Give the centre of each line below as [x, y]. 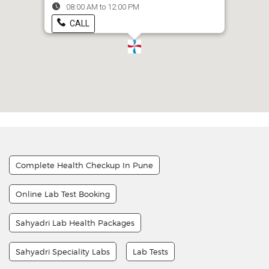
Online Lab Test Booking [63, 194]
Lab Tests [150, 251]
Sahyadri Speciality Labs [63, 251]
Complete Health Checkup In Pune [84, 165]
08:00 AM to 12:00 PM [103, 7]
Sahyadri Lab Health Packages [75, 222]
